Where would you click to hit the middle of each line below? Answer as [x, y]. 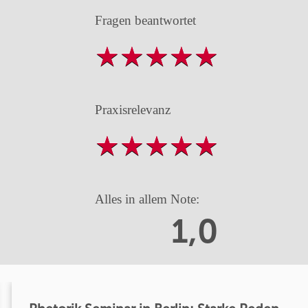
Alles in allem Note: [147, 199]
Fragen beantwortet [145, 20]
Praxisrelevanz [132, 109]
